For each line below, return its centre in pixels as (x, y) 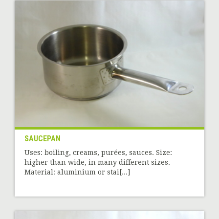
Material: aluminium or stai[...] (77, 172)
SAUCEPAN (43, 138)
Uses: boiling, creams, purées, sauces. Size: (98, 152)
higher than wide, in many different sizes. (97, 162)
